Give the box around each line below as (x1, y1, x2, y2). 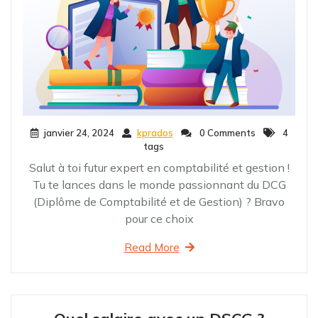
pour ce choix (124, 211, 194, 226)
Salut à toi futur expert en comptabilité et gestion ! (28, 160, 290, 175)
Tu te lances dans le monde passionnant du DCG (32, 177, 286, 192)
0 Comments (197, 126, 256, 138)
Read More (124, 240, 180, 254)
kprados (136, 126, 173, 138)
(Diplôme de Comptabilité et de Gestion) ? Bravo (33, 194, 285, 209)
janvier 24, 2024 (43, 126, 114, 138)
